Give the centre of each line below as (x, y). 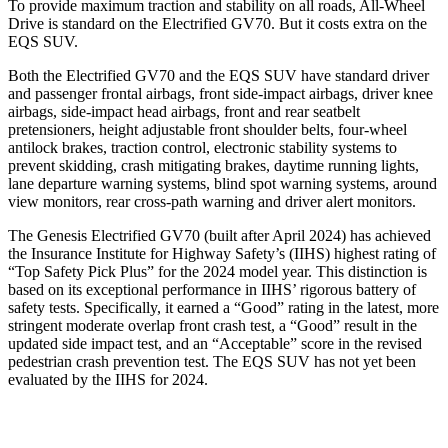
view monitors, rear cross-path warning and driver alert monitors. (212, 201)
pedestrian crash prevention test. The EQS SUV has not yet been (212, 361)
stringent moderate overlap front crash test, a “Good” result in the (212, 325)
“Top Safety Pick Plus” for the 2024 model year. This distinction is (217, 271)
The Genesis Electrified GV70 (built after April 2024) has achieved (219, 235)
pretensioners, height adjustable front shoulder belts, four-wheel (207, 129)
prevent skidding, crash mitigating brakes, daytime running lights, (213, 165)
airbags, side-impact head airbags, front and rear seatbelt (184, 111)
